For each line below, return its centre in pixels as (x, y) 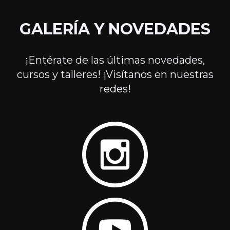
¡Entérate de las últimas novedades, (115, 60)
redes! (115, 89)
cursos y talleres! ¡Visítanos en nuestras (115, 74)
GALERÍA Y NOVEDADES (115, 29)
